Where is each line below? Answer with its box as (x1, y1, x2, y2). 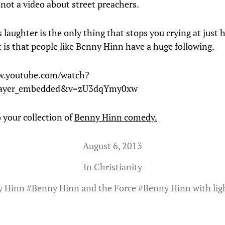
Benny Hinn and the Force (32, 182, 136, 194)
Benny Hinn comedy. (74, 111, 157, 123)
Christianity (93, 161, 142, 173)
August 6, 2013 (83, 140, 142, 152)
